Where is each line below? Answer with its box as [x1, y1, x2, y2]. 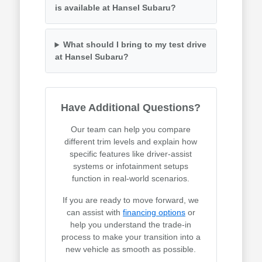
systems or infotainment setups [73, 161, 189, 171]
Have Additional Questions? [61, 102, 201, 114]
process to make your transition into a [61, 232, 201, 242]
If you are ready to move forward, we [63, 195, 199, 205]
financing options [122, 208, 185, 218]
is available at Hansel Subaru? [54, 3, 176, 13]
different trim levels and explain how [64, 137, 198, 147]
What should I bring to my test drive [63, 40, 207, 50]
